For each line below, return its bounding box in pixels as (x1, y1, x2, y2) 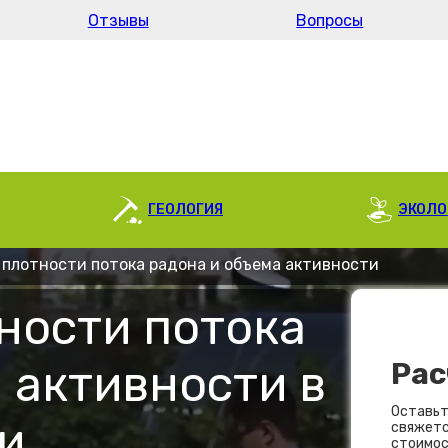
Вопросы (296, 10, 364, 30)
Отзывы (87, 10, 149, 30)
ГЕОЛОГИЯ (148, 201, 223, 218)
